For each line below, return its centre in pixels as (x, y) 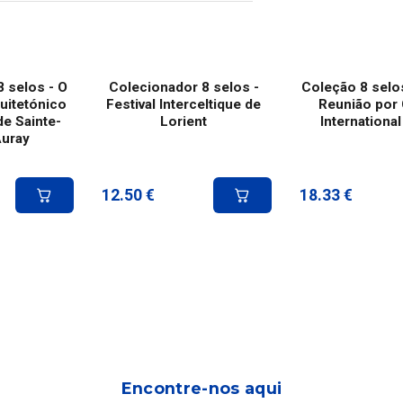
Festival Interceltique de (184, 105)
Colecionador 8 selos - (184, 88)
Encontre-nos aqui (201, 389)
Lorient (184, 122)
